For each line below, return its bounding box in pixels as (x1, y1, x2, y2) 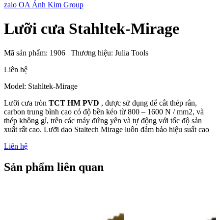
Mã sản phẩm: (4, 48, 50, 57)
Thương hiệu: (71, 48, 115, 57)
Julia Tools (115, 48, 148, 57)
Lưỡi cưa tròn (4, 98, 49, 107)
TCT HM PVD (49, 98, 99, 107)
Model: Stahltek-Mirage (4, 82, 78, 90)
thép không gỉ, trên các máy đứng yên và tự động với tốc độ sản (4, 116, 202, 125)
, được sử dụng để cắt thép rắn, (99, 98, 197, 107)
